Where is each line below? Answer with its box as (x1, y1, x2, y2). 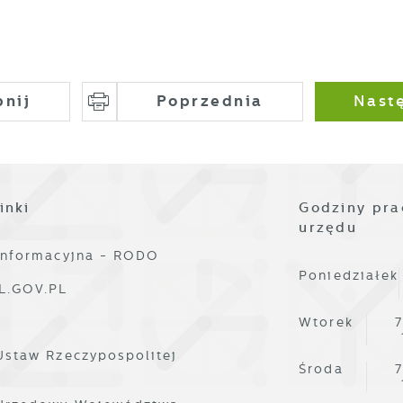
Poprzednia (156, 92, 264, 111)
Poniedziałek (299, 267, 399, 282)
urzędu (299, 219, 358, 236)
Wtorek (299, 314, 354, 329)
